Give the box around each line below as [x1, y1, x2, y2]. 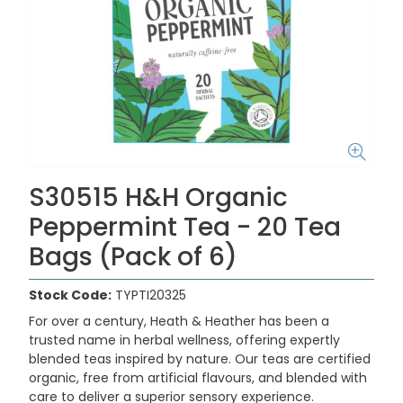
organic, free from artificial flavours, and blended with [29, 369, 367, 387]
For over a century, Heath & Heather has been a [29, 312, 329, 330]
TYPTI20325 [115, 286, 186, 304]
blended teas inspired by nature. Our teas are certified [29, 350, 371, 368]
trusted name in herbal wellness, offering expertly [29, 331, 340, 349]
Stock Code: [29, 286, 112, 304]
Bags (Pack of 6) [29, 239, 237, 274]
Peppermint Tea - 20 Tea [29, 210, 341, 245]
